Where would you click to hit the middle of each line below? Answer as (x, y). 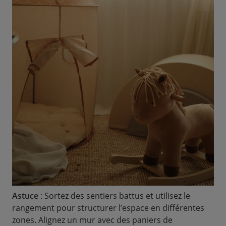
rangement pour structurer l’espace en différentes (108, 208)
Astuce (26, 196)
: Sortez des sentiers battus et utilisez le (115, 196)
